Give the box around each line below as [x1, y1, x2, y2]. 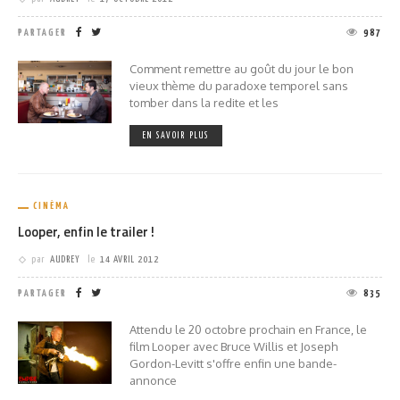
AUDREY [50, 254, 80, 265]
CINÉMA [33, 201, 70, 212]
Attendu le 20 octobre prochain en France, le [129, 322, 367, 337]
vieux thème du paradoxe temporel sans [129, 79, 348, 94]
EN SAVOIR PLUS [143, 131, 209, 141]
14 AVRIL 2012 [100, 254, 159, 265]
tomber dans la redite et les [129, 96, 279, 111]
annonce [129, 373, 177, 388]
